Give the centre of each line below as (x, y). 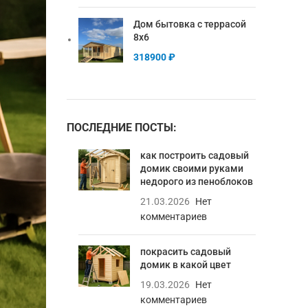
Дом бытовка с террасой (189, 24)
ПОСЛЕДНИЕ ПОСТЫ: (121, 128)
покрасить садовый (185, 252)
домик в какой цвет (185, 265)
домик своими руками (191, 168)
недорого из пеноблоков (196, 181)
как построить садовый (194, 155)
